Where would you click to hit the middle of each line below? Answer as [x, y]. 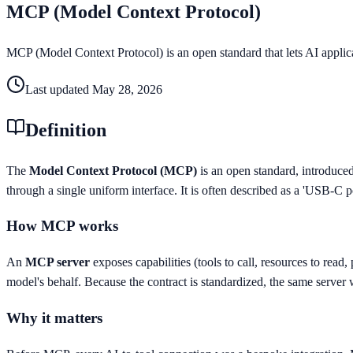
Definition [66, 130]
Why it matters [54, 318]
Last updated [59, 89]
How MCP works [62, 226]
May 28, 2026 [127, 89]
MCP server [58, 262]
